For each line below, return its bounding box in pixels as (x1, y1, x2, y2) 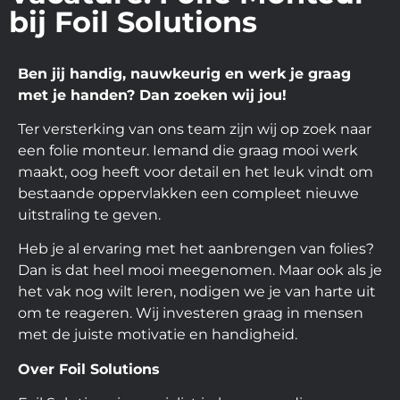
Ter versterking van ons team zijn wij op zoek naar (18, 120, 371, 137)
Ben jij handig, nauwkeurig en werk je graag (18, 64, 351, 82)
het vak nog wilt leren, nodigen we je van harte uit (18, 283, 376, 301)
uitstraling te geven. (18, 205, 161, 223)
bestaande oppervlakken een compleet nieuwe (18, 184, 359, 202)
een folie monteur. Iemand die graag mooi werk (18, 141, 358, 159)
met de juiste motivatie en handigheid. (18, 326, 297, 344)
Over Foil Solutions (18, 360, 160, 378)
